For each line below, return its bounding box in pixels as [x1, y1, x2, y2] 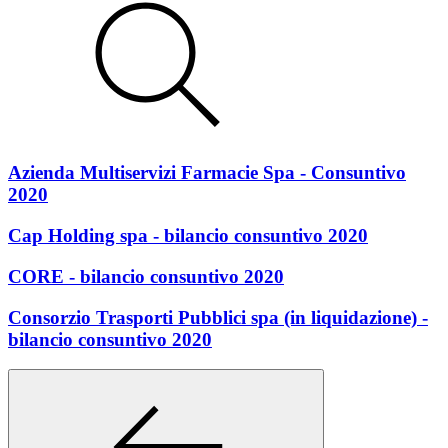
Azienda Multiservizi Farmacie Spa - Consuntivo [8, 162, 406, 184]
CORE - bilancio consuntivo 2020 [8, 265, 284, 287]
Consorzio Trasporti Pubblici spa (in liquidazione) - [8, 306, 428, 328]
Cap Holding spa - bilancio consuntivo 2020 [8, 225, 368, 247]
